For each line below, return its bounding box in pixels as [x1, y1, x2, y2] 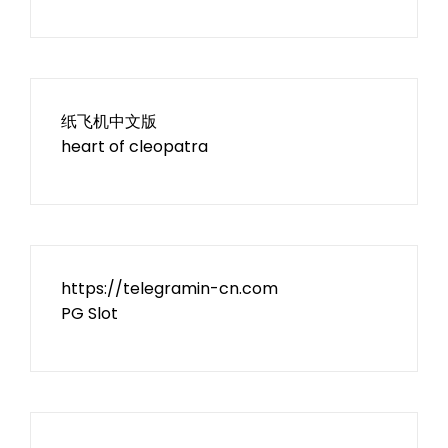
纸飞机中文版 [61, 110, 157, 133]
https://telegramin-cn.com [61, 277, 278, 300]
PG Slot [61, 302, 118, 325]
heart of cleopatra [61, 135, 208, 158]
